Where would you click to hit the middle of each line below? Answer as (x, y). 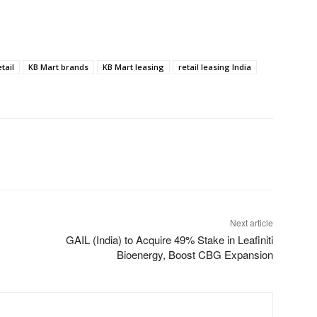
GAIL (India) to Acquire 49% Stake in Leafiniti (169, 239)
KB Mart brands (58, 67)
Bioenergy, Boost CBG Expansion (195, 254)
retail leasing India (215, 67)
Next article (251, 222)
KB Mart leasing (133, 67)
